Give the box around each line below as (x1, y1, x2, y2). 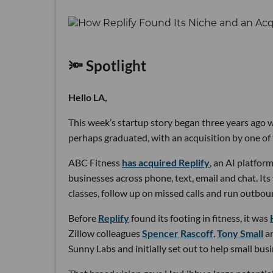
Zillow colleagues (68, 227, 142, 239)
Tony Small (217, 227, 263, 239)
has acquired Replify (122, 156, 210, 168)
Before (68, 211, 98, 224)
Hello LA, (68, 91, 107, 103)
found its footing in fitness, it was (129, 211, 270, 224)
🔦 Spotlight (68, 56, 146, 74)
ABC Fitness (68, 156, 122, 168)
